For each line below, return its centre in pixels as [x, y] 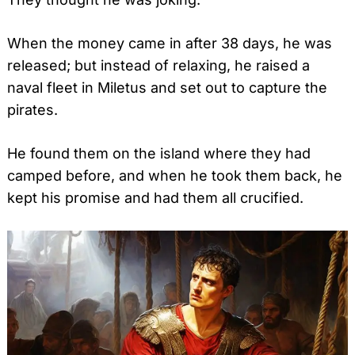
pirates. [32, 110]
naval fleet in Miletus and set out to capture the [167, 88]
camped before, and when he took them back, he [175, 176]
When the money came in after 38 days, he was [170, 44]
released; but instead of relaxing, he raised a [158, 66]
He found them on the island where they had [159, 154]
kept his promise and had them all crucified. [155, 198]
